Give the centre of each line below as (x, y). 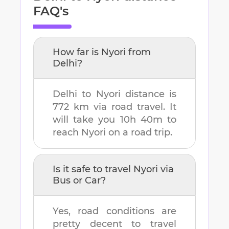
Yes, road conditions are (114, 211)
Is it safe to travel (93, 169)
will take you (86, 120)
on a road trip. (140, 133)
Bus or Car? (79, 181)
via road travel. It (133, 107)
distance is (148, 94)
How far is (77, 52)
